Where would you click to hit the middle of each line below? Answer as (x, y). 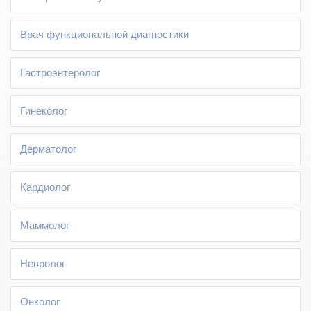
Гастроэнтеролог (60, 72)
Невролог (43, 263)
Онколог (40, 301)
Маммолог (45, 225)
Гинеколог (44, 110)
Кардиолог (45, 187)
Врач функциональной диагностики (104, 34)
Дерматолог (48, 149)
